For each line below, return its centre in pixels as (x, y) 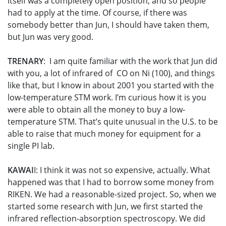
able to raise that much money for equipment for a (104, 134)
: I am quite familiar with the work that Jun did (130, 61)
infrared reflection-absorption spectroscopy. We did (106, 219)
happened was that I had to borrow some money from (111, 182)
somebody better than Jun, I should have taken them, (108, 25)
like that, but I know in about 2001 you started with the (111, 86)
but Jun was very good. (50, 37)
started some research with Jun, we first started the (105, 207)
